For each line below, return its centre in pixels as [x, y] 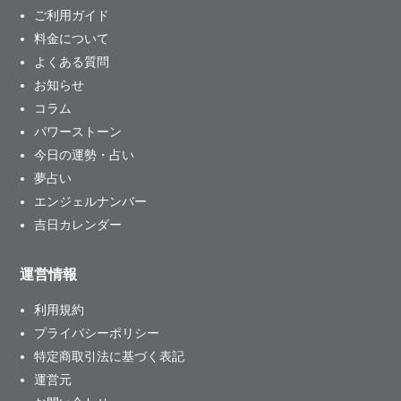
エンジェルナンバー [91, 202]
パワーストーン [78, 132]
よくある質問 [72, 62]
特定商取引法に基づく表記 [110, 357]
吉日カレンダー [78, 225]
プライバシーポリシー [97, 333]
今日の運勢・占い [85, 155]
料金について [72, 39]
